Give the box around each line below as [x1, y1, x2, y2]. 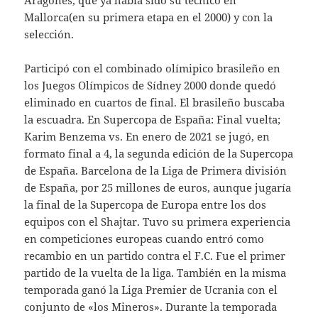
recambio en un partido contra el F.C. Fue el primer [24, 248, 286, 263]
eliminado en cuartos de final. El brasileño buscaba [24, 95, 285, 110]
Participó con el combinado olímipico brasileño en [24, 61, 281, 76]
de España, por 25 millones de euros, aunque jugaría [24, 180, 292, 195]
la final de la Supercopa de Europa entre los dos [24, 197, 267, 212]
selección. [24, 27, 75, 42]
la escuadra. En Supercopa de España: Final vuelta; [24, 112, 281, 127]
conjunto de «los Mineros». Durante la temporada [24, 300, 278, 314]
